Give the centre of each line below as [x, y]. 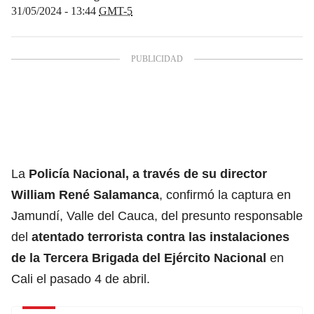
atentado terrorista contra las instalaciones [161, 237]
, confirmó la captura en [225, 194]
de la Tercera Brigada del [88, 258]
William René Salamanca [85, 194]
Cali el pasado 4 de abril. [81, 279]
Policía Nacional [77, 173]
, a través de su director [196, 173]
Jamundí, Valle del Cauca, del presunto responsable [157, 216]
